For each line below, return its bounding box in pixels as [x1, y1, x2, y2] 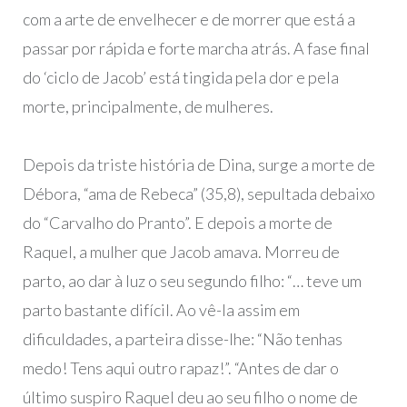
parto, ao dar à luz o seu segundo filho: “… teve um [22, 270, 362, 291]
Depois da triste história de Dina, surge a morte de [22, 154, 375, 174]
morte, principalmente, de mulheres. [22, 95, 273, 116]
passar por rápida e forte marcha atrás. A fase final [22, 37, 370, 58]
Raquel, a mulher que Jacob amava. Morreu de [22, 241, 340, 262]
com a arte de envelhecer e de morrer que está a [22, 8, 355, 29]
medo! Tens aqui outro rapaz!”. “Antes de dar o [22, 357, 339, 378]
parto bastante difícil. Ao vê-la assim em [22, 299, 300, 320]
